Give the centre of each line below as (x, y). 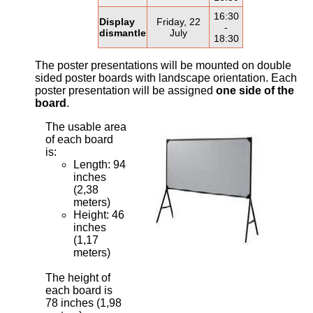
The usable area (86, 126)
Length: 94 (100, 164)
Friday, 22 (178, 21)
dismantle (123, 32)
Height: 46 (99, 214)
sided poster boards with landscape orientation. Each (166, 78)
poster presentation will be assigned (125, 90)
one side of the (255, 90)
